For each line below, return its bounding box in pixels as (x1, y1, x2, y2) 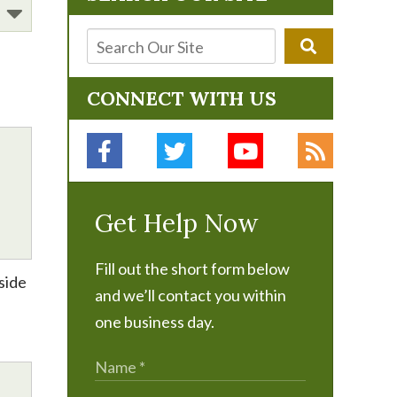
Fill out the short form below (95, 259, 290, 278)
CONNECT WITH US (87, 86, 276, 111)
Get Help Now (95, 207, 258, 239)
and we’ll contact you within (95, 285, 286, 305)
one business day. (95, 312, 214, 331)
